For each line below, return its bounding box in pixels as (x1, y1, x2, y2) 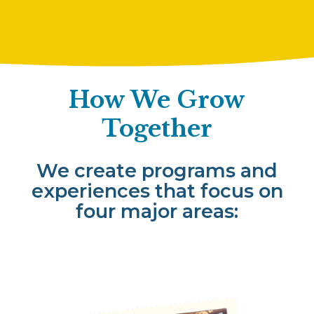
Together (102, 114, 212, 143)
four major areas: (76, 199, 238, 223)
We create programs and (36, 158, 278, 182)
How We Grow (69, 85, 245, 114)
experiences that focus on (31, 179, 283, 203)
